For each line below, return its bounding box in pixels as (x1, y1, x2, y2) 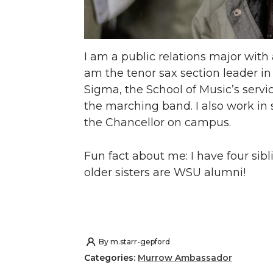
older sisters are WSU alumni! (84, 166, 246, 180)
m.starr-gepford (110, 237, 170, 247)
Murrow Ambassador (138, 252, 232, 263)
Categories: (84, 252, 138, 263)
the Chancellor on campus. (84, 116, 231, 130)
